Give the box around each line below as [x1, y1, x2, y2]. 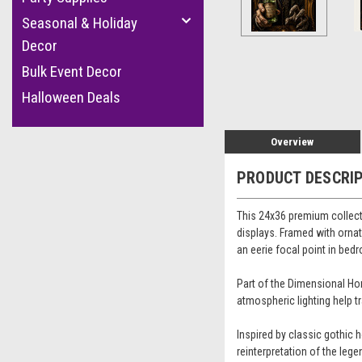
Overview [271, 135, 314, 148]
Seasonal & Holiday [22, 14, 137, 32]
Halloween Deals [22, 88, 120, 107]
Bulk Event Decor [22, 62, 122, 81]
